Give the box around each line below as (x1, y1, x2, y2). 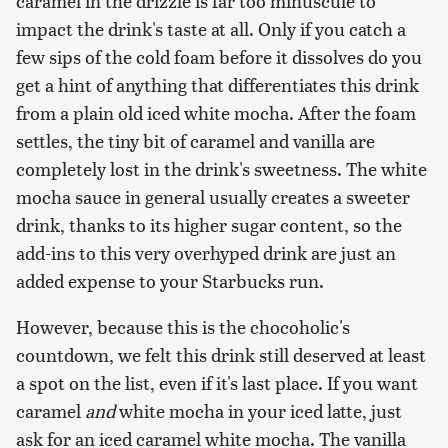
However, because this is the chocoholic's (16, 314, 350, 340)
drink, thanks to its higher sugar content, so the (16, 212, 402, 238)
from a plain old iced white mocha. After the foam (16, 100, 416, 126)
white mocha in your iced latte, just (119, 398, 402, 424)
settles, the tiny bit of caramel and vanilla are (16, 128, 375, 154)
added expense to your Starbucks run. (16, 268, 324, 294)
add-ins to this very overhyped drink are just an (16, 240, 396, 266)
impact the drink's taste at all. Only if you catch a (16, 16, 406, 42)
